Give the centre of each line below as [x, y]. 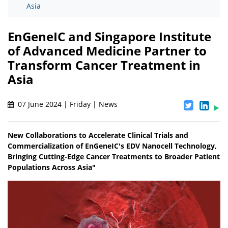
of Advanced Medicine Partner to [107, 51]
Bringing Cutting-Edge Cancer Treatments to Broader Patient [114, 157]
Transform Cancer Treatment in [104, 65]
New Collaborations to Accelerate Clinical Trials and [98, 135]
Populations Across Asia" [52, 167]
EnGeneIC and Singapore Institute [109, 37]
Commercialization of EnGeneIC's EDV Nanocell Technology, [112, 146]
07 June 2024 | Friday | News [67, 104]
